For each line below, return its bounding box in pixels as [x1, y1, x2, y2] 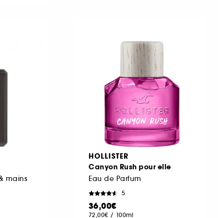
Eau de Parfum [89, 174, 142, 183]
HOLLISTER [89, 151, 128, 161]
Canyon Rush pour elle [89, 162, 171, 172]
